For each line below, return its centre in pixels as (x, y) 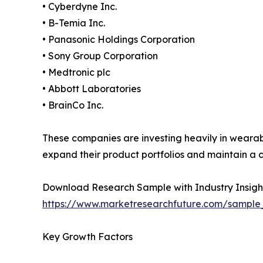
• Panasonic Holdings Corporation (119, 40)
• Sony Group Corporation (100, 56)
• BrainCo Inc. (73, 105)
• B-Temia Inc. (74, 23)
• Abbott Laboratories (92, 89)
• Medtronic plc (76, 73)
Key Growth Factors (87, 237)
